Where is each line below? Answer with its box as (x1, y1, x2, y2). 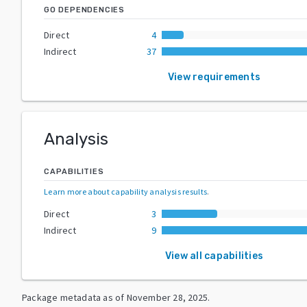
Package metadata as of (22, 291, 125, 304)
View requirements (167, 71, 261, 83)
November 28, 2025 (126, 291, 208, 304)
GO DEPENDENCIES (44, 5, 125, 14)
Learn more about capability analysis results (44, 186, 208, 197)
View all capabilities (164, 249, 264, 262)
